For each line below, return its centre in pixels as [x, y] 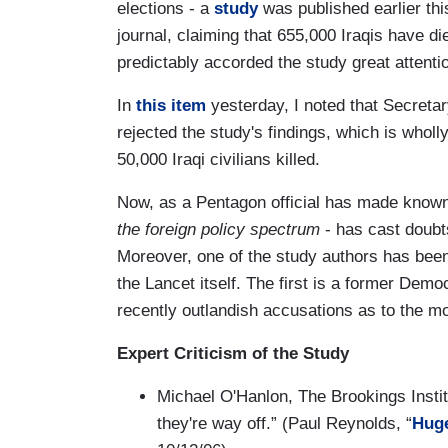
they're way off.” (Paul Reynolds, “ [284, 423]
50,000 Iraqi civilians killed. [218, 159]
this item [171, 105]
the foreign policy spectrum [218, 229]
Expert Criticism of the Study [233, 353]
